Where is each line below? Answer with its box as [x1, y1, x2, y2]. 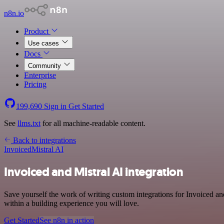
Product [24, 27, 50, 35]
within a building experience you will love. [4, 198, 139, 207]
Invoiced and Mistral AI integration [4, 163, 183, 180]
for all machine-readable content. [40, 119, 145, 127]
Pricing [24, 80, 46, 88]
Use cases [28, 39, 61, 47]
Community [28, 62, 63, 69]
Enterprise [24, 71, 56, 79]
